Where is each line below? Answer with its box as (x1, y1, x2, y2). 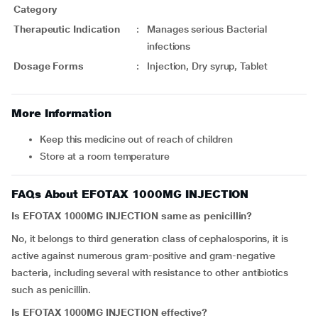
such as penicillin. (11, 284, 91, 295)
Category (13, 4, 57, 15)
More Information (11, 106, 111, 120)
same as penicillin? (160, 210, 253, 221)
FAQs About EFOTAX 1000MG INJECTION (11, 187, 249, 201)
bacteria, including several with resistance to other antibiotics (11, 267, 288, 278)
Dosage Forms (13, 60, 84, 72)
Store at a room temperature (45, 150, 170, 162)
